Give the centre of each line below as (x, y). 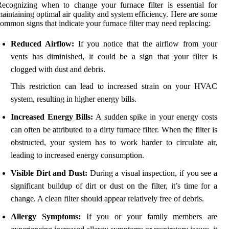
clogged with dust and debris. (58, 70)
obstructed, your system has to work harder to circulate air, (114, 143)
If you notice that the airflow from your (146, 44)
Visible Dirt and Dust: (49, 173)
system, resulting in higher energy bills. (74, 99)
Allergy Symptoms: (46, 217)
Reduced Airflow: (42, 44)
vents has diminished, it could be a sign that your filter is (114, 57)
